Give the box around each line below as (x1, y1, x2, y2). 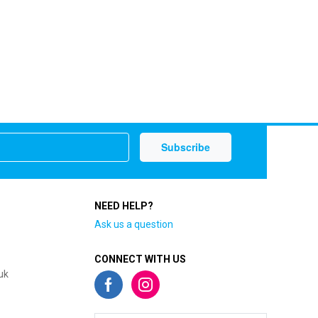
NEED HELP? (94, 199, 153, 212)
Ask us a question (94, 218, 173, 230)
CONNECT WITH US (94, 253, 186, 265)
